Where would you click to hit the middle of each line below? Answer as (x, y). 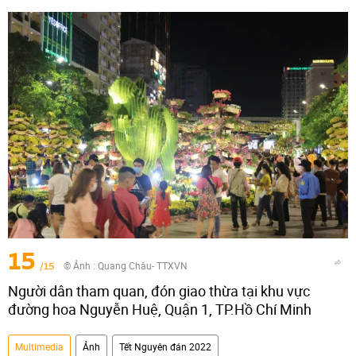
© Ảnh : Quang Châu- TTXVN (126, 265)
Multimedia (39, 346)
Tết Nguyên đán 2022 (165, 346)
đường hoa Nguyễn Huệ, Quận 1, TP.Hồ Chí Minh (160, 309)
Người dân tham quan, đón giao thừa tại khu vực (159, 290)
